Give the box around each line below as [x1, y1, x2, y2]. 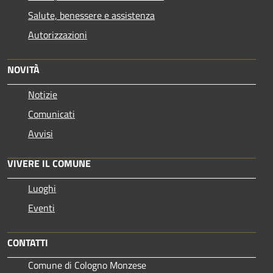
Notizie [28, 87, 57, 102]
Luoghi [28, 180, 56, 196]
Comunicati [28, 106, 75, 121]
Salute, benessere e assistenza [28, 7, 155, 23]
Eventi [28, 200, 55, 215]
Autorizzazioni [28, 27, 87, 42]
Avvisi [28, 126, 53, 141]
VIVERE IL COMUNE [7, 155, 91, 171]
